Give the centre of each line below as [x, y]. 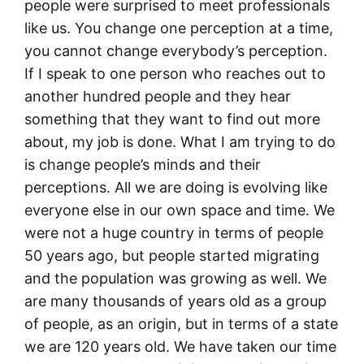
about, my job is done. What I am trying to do [180, 141]
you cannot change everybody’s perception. [176, 50]
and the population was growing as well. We [175, 278]
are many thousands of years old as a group [175, 301]
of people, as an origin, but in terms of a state [181, 323]
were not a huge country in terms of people [174, 232]
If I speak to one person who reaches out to [175, 73]
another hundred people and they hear [158, 96]
